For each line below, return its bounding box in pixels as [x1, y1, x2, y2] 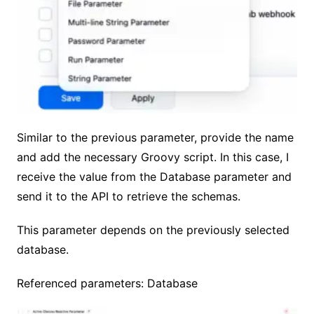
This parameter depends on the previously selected [16, 223, 289, 238]
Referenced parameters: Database [16, 276, 198, 291]
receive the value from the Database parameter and [16, 170, 292, 184]
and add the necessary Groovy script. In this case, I [16, 150, 289, 165]
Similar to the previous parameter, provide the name [16, 130, 294, 145]
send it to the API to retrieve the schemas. [16, 189, 240, 204]
